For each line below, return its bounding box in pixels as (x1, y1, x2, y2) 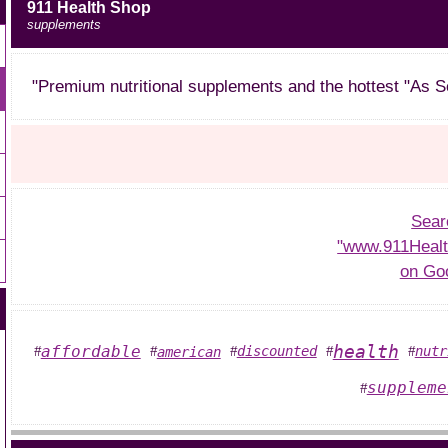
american (156, 343, 221, 360)
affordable (40, 342, 141, 361)
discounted (236, 343, 317, 359)
